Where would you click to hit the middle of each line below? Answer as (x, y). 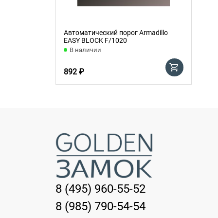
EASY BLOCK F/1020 (95, 40)
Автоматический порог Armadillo (116, 32)
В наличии (85, 50)
